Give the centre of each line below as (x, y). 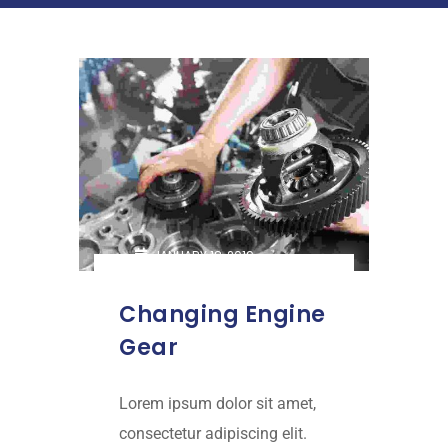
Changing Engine (222, 315)
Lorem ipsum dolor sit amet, (217, 404)
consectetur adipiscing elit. (213, 434)
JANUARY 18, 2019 (202, 256)
